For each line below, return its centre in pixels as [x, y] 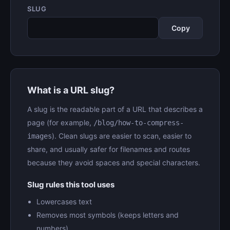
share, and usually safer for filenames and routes [109, 149]
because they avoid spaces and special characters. [114, 162]
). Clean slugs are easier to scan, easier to [122, 136]
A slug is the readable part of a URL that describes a [115, 109]
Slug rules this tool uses [71, 185]
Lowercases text [64, 202]
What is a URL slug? [71, 90]
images [40, 136]
